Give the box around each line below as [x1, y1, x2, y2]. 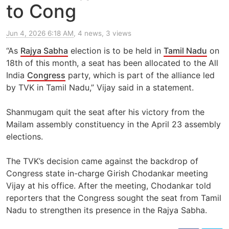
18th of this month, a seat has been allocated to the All [6, 58, 218, 68]
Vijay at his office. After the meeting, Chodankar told [6, 180, 211, 191]
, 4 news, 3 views [74, 29, 131, 38]
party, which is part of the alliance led [65, 70, 215, 81]
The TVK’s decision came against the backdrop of [6, 156, 198, 167]
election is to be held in [68, 45, 164, 56]
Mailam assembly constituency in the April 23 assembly [6, 119, 221, 130]
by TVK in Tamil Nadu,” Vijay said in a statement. [6, 82, 194, 93]
